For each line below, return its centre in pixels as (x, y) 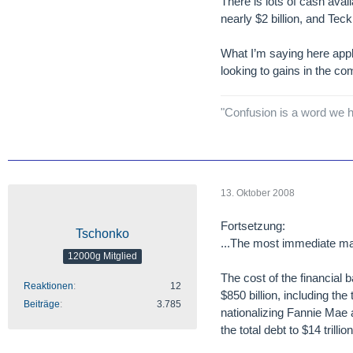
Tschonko (102, 234)
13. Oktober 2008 (258, 193)
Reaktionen (48, 286)
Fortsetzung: (253, 226)
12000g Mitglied (102, 256)
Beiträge (42, 304)
